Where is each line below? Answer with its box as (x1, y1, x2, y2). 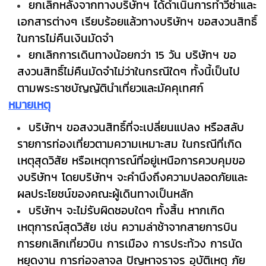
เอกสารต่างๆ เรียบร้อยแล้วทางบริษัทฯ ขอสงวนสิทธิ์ (17, 12, 258, 30)
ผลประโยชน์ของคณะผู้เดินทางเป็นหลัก (17, 185, 194, 202)
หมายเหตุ (8, 96, 51, 113)
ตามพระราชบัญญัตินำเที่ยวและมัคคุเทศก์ (17, 79, 204, 96)
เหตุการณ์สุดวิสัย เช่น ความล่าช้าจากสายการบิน (17, 218, 238, 235)
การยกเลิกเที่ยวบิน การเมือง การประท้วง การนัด (17, 235, 243, 252)
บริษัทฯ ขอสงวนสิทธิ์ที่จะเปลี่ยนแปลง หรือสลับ (28, 118, 245, 135)
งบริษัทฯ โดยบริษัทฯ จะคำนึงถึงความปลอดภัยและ (17, 168, 248, 185)
